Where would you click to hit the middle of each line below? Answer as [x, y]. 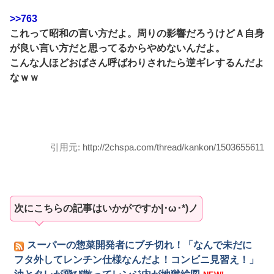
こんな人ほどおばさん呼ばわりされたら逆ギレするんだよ [137, 63]
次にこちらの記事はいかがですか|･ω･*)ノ [106, 209]
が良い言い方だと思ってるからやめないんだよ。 [117, 48]
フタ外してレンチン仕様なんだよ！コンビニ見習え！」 [137, 260]
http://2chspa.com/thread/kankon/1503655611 [173, 147]
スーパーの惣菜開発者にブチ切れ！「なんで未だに [140, 245]
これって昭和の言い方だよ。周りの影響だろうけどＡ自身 [137, 34]
